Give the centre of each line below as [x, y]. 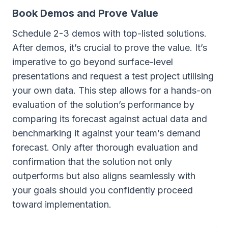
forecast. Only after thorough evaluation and [105, 147]
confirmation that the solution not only [92, 162]
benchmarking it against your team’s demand [106, 133]
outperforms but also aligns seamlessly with [104, 176]
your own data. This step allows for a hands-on [112, 90]
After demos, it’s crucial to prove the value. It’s [110, 48]
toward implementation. [62, 204]
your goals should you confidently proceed [103, 190]
